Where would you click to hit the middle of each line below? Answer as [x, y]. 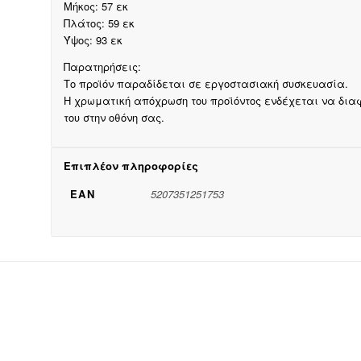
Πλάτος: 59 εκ [99, 23]
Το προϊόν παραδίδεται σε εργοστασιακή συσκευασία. [205, 83]
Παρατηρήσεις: [102, 66]
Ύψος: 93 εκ [93, 40]
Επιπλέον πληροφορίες [131, 165]
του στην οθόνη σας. [114, 117]
